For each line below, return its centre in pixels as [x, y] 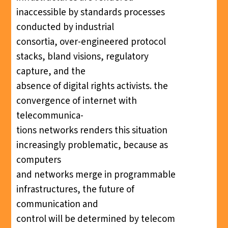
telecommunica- [50, 116]
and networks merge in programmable [96, 175]
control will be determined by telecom [95, 219]
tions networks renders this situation [92, 130]
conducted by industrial [65, 27]
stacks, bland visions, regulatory [82, 56]
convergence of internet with [76, 101]
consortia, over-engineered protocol [91, 42]
